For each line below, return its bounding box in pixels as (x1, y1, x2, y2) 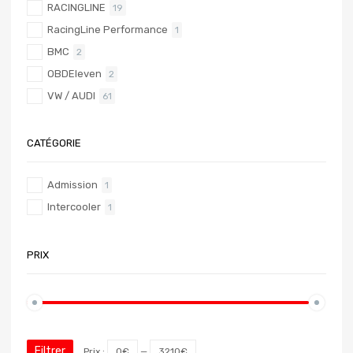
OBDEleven (47, 67, 102, 80)
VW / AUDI (47, 89, 95, 102)
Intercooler (47, 201, 101, 214)
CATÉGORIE (27, 136, 81, 149)
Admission (47, 179, 98, 191)
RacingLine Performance (47, 23, 168, 35)
